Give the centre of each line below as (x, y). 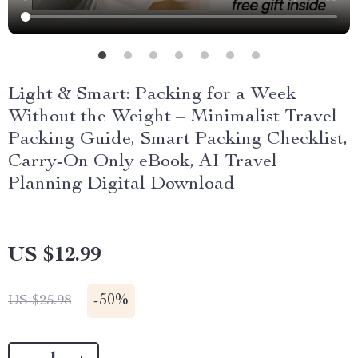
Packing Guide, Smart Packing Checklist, (178, 140)
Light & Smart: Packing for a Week (152, 95)
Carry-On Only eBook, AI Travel (143, 162)
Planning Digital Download (121, 185)
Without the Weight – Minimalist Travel (173, 117)
